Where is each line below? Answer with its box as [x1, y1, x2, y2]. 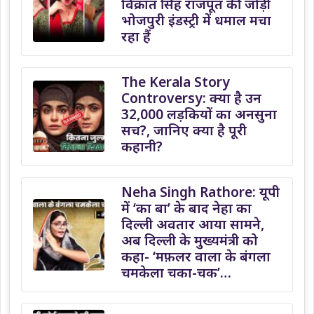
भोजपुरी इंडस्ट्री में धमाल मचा [121, 10, 271, 29]
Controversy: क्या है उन [121, 88, 261, 107]
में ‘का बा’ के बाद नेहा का [121, 198, 252, 217]
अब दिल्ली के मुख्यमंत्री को [121, 230, 258, 250]
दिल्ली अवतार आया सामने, [121, 214, 264, 233]
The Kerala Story [121, 71, 230, 91]
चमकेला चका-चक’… [121, 262, 231, 282]
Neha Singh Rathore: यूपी [121, 182, 280, 201]
